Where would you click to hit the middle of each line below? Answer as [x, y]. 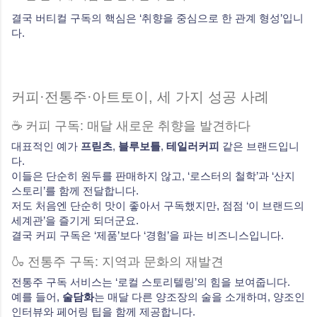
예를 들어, [37, 296]
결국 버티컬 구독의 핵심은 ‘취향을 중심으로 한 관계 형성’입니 [157, 18]
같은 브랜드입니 [259, 146]
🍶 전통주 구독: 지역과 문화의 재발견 [117, 261]
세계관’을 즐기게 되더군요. [75, 220]
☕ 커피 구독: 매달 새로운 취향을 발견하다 [131, 126]
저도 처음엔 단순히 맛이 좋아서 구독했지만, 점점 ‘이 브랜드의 [158, 205]
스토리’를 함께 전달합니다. [75, 190]
